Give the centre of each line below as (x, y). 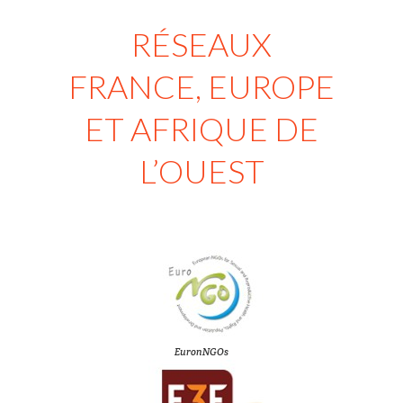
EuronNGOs (201, 352)
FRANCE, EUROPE (201, 86)
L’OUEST (201, 171)
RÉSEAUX (201, 44)
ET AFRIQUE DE (201, 129)
